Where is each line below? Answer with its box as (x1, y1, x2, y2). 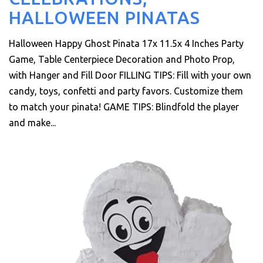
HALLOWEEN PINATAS (9, 8, 200, 28)
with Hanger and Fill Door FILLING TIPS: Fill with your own (9, 69, 251, 80)
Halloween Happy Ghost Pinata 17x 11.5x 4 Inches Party (9, 38, 244, 49)
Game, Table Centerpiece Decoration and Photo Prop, (9, 53, 235, 65)
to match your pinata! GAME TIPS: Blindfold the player (9, 101, 239, 112)
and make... (9, 117, 56, 128)
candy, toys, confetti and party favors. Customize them (9, 85, 243, 96)
